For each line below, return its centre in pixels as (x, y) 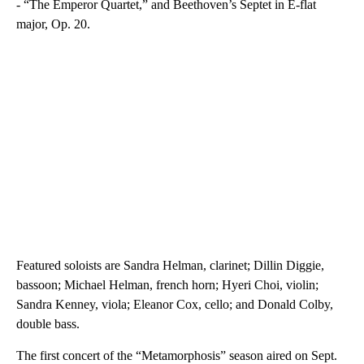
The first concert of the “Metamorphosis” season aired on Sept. (177, 355)
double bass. (48, 323)
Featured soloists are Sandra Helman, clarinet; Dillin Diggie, (170, 265)
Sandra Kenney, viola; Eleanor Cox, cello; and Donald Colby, (175, 304)
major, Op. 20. (53, 24)
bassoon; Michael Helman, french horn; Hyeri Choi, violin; (167, 284)
